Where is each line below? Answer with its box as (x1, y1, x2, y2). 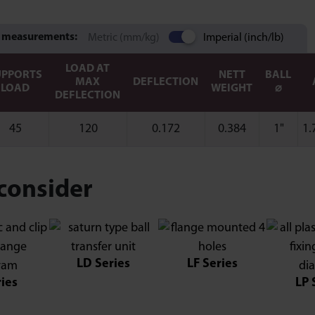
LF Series (186, 257, 238, 271)
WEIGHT (211, 83, 252, 94)
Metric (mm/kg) (88, 32, 160, 44)
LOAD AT (65, 63, 110, 75)
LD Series (77, 257, 131, 271)
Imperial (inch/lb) (203, 32, 284, 44)
